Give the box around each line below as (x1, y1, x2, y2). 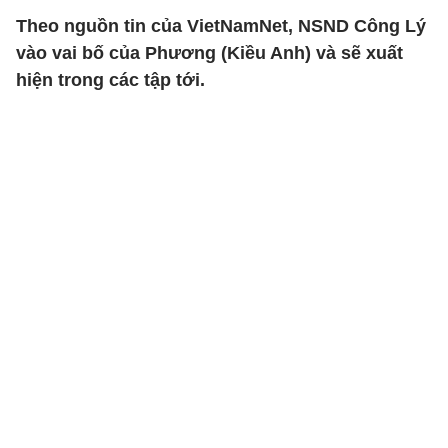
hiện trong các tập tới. (16, 70, 205, 90)
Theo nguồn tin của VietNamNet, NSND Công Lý (16, 16, 426, 36)
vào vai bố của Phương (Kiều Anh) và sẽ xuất (16, 43, 403, 63)
